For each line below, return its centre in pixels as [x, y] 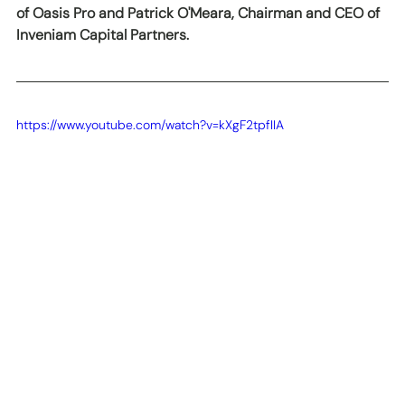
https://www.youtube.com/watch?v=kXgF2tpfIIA [150, 124]
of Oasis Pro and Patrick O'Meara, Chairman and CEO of [200, 13]
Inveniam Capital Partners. [103, 34]
